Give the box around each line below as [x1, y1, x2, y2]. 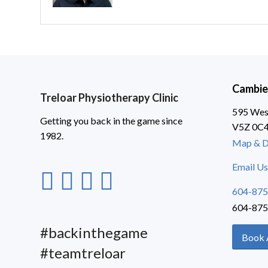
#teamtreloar [40, 244, 126, 262]
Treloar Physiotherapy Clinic [40, 91, 178, 105]
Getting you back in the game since [40, 114, 182, 126]
